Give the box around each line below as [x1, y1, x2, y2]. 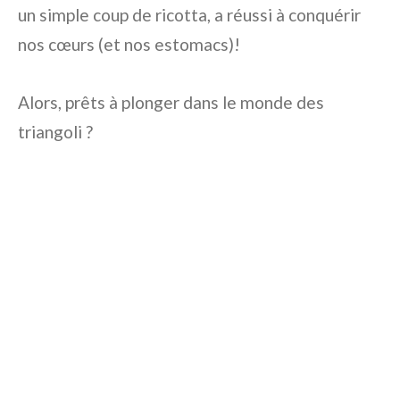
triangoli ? [18, 121, 93, 142]
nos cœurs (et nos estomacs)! [18, 33, 240, 54]
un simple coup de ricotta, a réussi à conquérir [18, 4, 361, 25]
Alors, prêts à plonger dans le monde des [18, 91, 324, 112]
